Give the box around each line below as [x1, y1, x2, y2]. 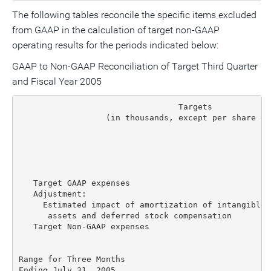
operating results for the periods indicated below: [12, 39, 218, 51]
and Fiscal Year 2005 [12, 76, 102, 87]
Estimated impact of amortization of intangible [18, 200, 266, 209]
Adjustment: [18, 189, 87, 198]
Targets [18, 102, 212, 111]
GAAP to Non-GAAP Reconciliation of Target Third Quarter [12, 60, 258, 72]
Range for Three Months [18, 254, 125, 264]
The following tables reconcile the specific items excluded [12, 9, 256, 21]
